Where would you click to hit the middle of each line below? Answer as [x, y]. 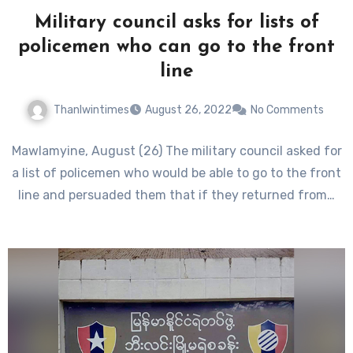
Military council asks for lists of [176, 22]
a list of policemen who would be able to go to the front [176, 173]
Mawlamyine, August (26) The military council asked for [176, 151]
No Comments [287, 110]
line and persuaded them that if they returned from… [176, 195]
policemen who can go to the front [176, 47]
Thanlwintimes [91, 110]
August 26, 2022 [188, 110]
